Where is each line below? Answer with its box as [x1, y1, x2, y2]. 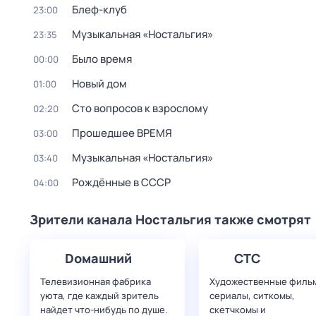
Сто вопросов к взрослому [72, 101, 208, 116]
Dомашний [65, 250, 132, 267]
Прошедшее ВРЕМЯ [72, 126, 172, 140]
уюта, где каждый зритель [40, 289, 159, 302]
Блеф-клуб [72, 2, 127, 17]
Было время [72, 51, 132, 66]
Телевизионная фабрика [40, 275, 151, 288]
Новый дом [72, 76, 127, 91]
